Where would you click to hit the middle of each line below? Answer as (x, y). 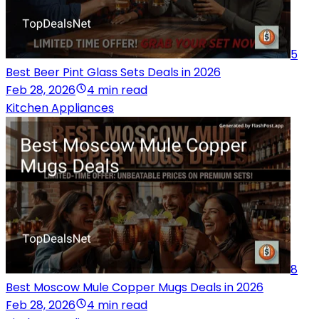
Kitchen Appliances (60, 108)
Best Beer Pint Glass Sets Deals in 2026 (113, 73)
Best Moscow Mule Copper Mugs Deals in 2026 (135, 288)
